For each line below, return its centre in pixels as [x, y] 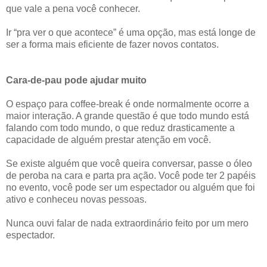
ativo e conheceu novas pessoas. [76, 199]
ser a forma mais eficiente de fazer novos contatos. [112, 44]
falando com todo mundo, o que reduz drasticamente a [120, 128]
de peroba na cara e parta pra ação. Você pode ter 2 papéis [131, 175]
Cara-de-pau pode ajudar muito [76, 80]
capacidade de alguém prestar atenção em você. [108, 139]
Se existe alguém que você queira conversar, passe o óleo [129, 163]
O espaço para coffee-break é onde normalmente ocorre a [128, 104]
